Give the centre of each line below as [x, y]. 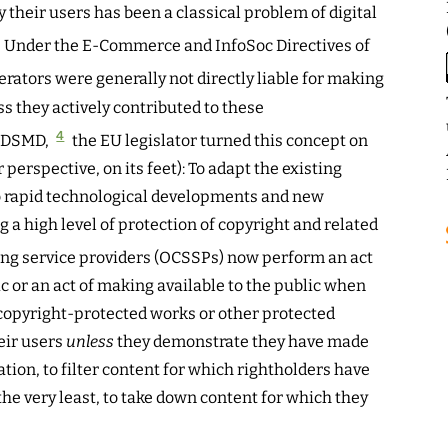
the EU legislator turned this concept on [219, 141]
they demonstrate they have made [241, 342]
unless [90, 342]
